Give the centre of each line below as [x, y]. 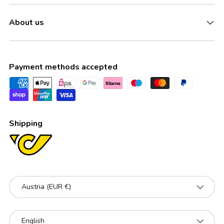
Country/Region [36, 181]
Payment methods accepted [63, 67]
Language [26, 215]
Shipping [26, 123]
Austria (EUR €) [46, 186]
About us [26, 22]
